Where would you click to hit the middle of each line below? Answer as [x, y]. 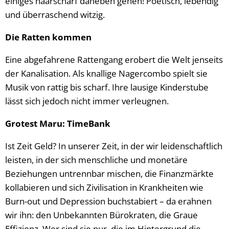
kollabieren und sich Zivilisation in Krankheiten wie [104, 187]
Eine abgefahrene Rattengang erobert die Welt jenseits [114, 60]
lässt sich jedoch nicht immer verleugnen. [87, 101]
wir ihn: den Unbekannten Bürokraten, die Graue [101, 215]
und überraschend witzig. [55, 15]
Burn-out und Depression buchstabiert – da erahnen [108, 201]
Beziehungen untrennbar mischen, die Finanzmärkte [109, 174]
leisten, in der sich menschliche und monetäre [96, 160]
